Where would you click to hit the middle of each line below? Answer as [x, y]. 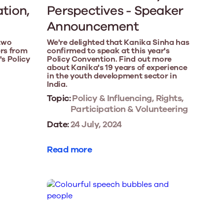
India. [57, 85]
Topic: [59, 98]
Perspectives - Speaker [115, 11]
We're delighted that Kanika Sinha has [118, 43]
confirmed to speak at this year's [108, 51]
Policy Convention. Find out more [109, 59]
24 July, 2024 [95, 125]
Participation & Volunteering [129, 109]
